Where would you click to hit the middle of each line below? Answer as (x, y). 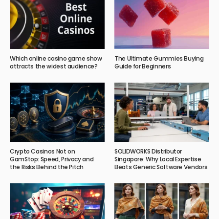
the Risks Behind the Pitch (47, 167)
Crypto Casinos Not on (43, 152)
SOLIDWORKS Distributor (148, 152)
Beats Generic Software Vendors (161, 167)
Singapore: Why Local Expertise (158, 159)
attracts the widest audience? (54, 66)
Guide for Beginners (143, 66)
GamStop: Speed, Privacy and (52, 159)
